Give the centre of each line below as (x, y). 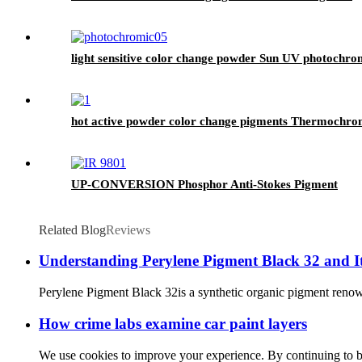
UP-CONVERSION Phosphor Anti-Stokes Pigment (204, 184)
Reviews (128, 229)
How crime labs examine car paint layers (173, 323)
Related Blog (72, 229)
